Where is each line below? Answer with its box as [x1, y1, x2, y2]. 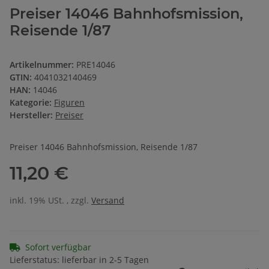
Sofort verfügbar [25, 241, 91, 253]
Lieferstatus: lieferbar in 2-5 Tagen [10, 253, 149, 265]
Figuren [54, 96, 85, 108]
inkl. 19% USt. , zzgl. [10, 194, 91, 206]
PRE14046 [76, 58, 115, 70]
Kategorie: [10, 96, 54, 108]
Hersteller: [10, 109, 53, 121]
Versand [91, 194, 124, 206]
